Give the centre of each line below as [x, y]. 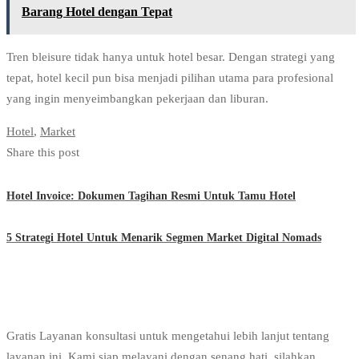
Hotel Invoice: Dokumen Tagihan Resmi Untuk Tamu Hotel [151, 196]
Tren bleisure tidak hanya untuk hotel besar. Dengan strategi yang [171, 56]
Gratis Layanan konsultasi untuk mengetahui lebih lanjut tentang [168, 335]
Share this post [43, 152]
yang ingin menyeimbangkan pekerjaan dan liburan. [137, 98]
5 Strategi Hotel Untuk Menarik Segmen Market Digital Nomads [164, 237]
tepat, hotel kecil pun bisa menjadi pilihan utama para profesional [170, 77]
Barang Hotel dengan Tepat [97, 11]
